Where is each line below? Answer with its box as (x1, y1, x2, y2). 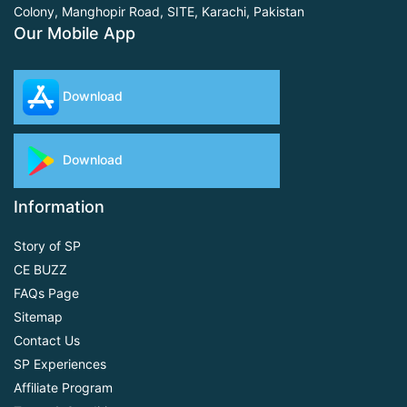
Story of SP (14, 238, 81, 254)
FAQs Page (14, 285, 79, 302)
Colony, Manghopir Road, (14, 4, 164, 20)
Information (14, 197, 104, 217)
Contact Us (14, 333, 80, 349)
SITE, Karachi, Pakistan (167, 4, 304, 20)
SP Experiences (14, 356, 106, 372)
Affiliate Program (14, 380, 113, 396)
